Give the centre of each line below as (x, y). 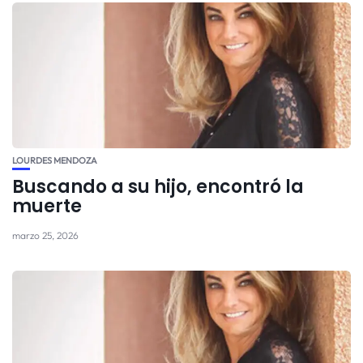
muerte (47, 206)
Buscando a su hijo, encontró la (158, 186)
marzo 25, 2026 (45, 235)
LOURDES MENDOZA (55, 160)
